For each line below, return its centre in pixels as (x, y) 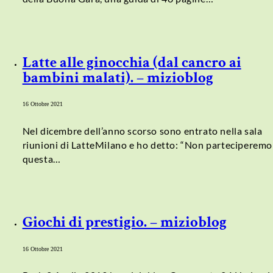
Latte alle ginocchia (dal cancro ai (132, 62)
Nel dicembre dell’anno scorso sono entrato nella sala (142, 130)
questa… (41, 158)
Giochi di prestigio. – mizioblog (124, 222)
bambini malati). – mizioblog (118, 77)
